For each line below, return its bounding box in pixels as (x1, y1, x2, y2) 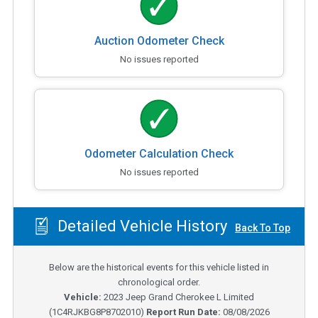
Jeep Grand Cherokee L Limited (126, 291, 254, 302)
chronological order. (118, 276, 200, 287)
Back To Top (235, 222, 290, 234)
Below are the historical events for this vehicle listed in (49, 261, 269, 273)
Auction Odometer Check (94, 33, 224, 48)
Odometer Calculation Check (84, 146, 234, 160)
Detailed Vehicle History (53, 217, 227, 236)
